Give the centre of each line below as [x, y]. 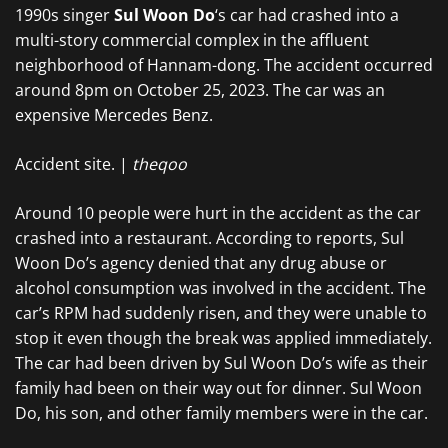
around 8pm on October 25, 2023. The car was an [200, 90]
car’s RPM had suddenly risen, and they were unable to [221, 313]
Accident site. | [73, 164]
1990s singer [62, 15]
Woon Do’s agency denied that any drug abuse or [201, 263]
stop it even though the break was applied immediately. [223, 338]
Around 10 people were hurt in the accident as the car [218, 213]
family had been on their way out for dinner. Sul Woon [218, 388]
